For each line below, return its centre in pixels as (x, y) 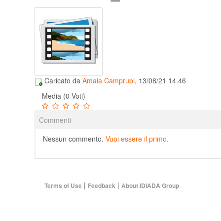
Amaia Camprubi (109, 81)
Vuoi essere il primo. (137, 138)
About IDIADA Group (150, 185)
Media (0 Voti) (64, 95)
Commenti (55, 120)
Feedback (102, 185)
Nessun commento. (74, 138)
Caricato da (63, 81)
